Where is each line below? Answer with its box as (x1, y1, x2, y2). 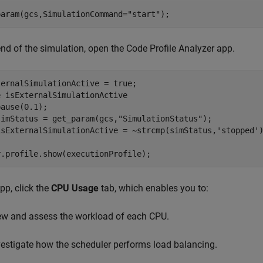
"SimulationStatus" (118, 114, 203, 123)
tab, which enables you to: (99, 183, 208, 194)
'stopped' (217, 126, 259, 135)
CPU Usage (51, 183, 99, 194)
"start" (127, 9, 160, 19)
